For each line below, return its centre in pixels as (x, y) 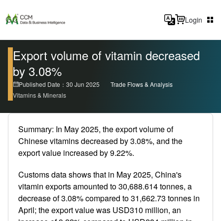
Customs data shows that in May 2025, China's (100, 174)
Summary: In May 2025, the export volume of (96, 129)
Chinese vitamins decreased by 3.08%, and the (100, 141)
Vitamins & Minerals (39, 95)
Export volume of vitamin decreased (106, 55)
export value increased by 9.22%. (76, 153)
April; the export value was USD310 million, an (100, 210)
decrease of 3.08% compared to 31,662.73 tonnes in (109, 198)
